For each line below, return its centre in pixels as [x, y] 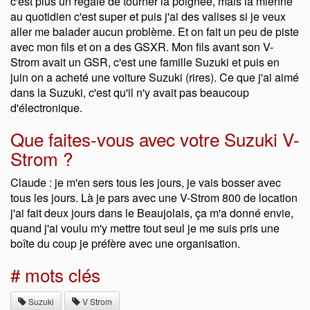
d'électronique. [46, 108]
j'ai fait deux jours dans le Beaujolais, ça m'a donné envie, [152, 213]
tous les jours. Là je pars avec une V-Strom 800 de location [154, 198]
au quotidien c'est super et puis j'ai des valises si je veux [148, 17]
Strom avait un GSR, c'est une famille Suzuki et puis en [145, 62]
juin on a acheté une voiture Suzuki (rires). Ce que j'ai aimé [155, 77]
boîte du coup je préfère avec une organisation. [125, 244]
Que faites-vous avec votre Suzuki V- [155, 139]
